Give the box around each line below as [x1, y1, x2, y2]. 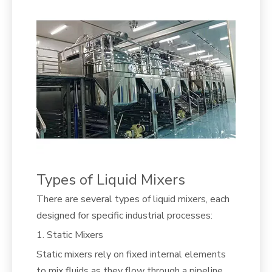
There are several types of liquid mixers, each [36, 192, 229, 206]
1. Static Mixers [36, 228, 103, 242]
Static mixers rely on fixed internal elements [36, 247, 226, 261]
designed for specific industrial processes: [36, 208, 212, 222]
